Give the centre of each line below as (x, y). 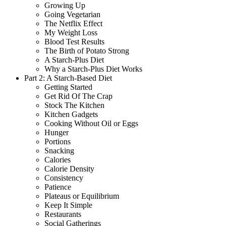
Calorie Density (69, 168)
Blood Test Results (74, 41)
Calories (58, 159)
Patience (58, 187)
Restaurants (63, 214)
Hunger (56, 132)
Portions (58, 141)
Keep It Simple (68, 205)
